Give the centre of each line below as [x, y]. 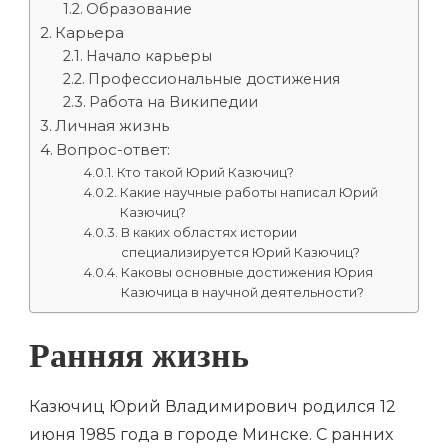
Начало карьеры [148, 56]
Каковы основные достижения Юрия [247, 272]
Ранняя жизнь [139, 362]
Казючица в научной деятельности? [243, 292]
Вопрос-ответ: [113, 149]
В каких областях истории [209, 232]
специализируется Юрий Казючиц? [241, 252]
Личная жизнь [112, 125]
